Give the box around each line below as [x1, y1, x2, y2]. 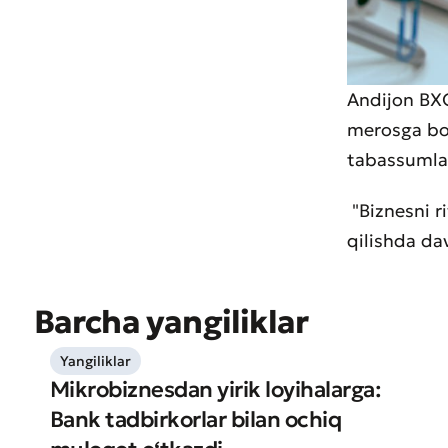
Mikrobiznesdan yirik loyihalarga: [49, 376, 382, 404]
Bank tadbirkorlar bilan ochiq [49, 406, 342, 434]
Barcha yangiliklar [33, 302, 309, 343]
